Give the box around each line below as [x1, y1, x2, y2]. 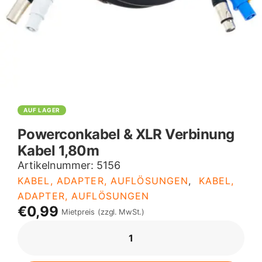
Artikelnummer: [18, 159, 96, 171]
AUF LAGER [23, 106, 61, 113]
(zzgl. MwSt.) [98, 206, 144, 216]
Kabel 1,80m [18, 142, 99, 159]
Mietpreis [61, 206, 95, 216]
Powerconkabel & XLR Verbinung [18, 126, 235, 143]
